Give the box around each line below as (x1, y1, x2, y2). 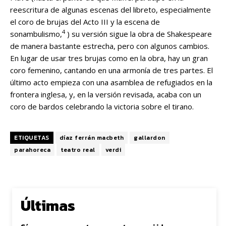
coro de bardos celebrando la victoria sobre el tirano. (10, 101, 194, 111)
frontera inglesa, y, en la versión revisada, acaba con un (10, 89, 201, 99)
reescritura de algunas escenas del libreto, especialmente (10, 4, 211, 15)
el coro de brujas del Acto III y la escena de (10, 16, 160, 27)
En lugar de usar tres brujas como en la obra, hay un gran (10, 52, 208, 63)
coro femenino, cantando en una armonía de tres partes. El (10, 65, 213, 75)
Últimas (21, 194, 75, 217)
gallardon (134, 133, 165, 142)
